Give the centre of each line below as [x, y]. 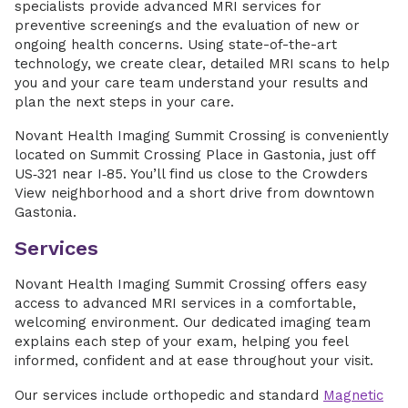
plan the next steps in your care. [127, 102]
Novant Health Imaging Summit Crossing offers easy [191, 284]
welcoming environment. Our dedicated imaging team [193, 322]
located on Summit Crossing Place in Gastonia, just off [195, 155]
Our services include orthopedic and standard [169, 395]
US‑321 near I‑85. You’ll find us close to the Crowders [191, 174]
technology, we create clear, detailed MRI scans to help [202, 64]
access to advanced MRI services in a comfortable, [185, 303]
